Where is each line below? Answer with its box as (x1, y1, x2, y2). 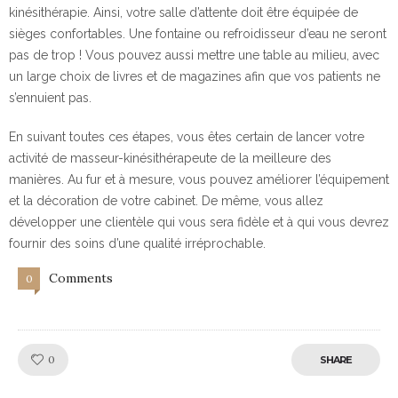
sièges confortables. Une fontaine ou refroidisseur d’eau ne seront (9, 27, 386, 41)
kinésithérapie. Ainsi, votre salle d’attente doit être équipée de (9, 5, 358, 20)
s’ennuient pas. (9, 91, 92, 105)
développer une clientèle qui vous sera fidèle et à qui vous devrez (9, 215, 389, 229)
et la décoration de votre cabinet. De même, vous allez (9, 194, 323, 208)
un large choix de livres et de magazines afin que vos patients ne (9, 69, 380, 84)
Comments (49, 270, 113, 286)
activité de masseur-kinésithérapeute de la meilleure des (9, 151, 331, 165)
